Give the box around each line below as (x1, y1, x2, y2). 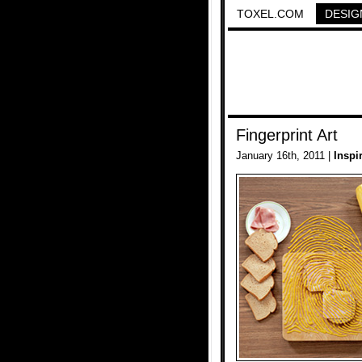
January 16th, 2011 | (236, 149, 334, 162)
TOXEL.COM (237, 7, 304, 20)
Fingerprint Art (236, 126, 338, 144)
